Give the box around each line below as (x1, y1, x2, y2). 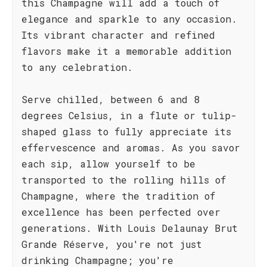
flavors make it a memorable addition (21, 45, 231, 57)
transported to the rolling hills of (21, 173, 226, 186)
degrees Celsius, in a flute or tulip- (21, 109, 237, 122)
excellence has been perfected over (21, 206, 221, 218)
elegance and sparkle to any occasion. (21, 13, 237, 25)
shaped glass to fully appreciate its (21, 125, 231, 138)
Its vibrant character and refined (21, 29, 215, 41)
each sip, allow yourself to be (21, 157, 195, 170)
